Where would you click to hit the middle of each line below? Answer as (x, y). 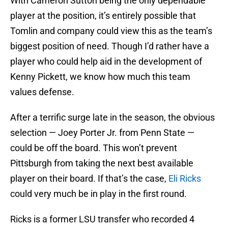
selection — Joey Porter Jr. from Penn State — (102, 133)
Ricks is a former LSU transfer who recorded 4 (102, 219)
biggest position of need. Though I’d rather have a (110, 46)
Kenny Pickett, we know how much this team (100, 77)
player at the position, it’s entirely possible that (103, 16)
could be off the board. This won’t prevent (94, 148)
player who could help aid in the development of (106, 62)
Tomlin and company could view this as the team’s (111, 31)
